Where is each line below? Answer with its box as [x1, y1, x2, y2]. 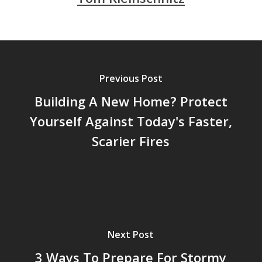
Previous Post [99, 72, 163, 85]
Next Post [108, 228, 154, 242]
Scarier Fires [92, 132, 170, 150]
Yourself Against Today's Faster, [29, 112, 232, 130]
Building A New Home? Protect [34, 92, 227, 111]
